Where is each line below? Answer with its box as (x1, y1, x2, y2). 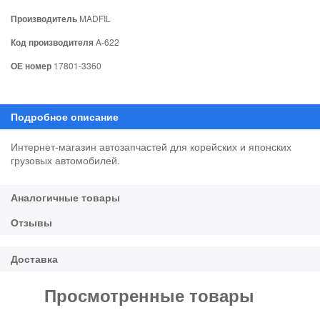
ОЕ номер (11, 59, 51, 72)
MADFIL (77, 11, 111, 24)
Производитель (11, 11, 77, 25)
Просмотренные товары (44, 282, 254, 307)
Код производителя (11, 35, 94, 49)
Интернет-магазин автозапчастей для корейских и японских (11, 139, 291, 154)
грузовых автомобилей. (11, 152, 120, 167)
